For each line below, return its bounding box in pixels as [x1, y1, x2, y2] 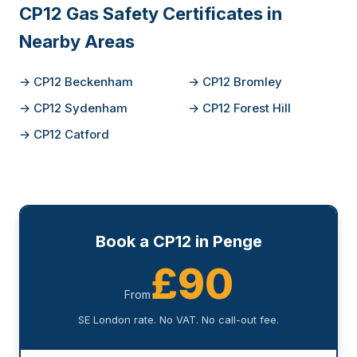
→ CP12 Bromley [188, 74, 282, 89]
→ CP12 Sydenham [19, 100, 127, 116]
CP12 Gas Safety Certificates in [19, 3, 282, 24]
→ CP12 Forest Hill [188, 100, 291, 116]
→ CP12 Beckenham [19, 74, 133, 89]
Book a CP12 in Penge [95, 232, 262, 251]
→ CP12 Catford [19, 127, 109, 142]
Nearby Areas [19, 31, 135, 52]
